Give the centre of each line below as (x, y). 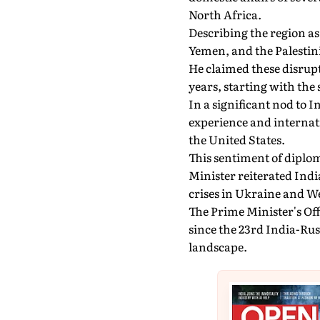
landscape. (217, 246)
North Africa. (225, 14)
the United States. (236, 139)
